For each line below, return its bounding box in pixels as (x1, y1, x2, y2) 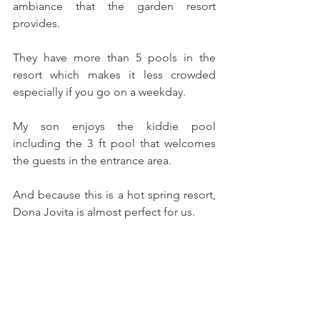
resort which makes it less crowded (13, 67, 216, 81)
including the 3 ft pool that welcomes (13, 136, 216, 150)
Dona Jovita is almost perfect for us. (13, 204, 198, 219)
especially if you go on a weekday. (13, 84, 186, 99)
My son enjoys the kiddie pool (13, 119, 216, 133)
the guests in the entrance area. (13, 153, 171, 167)
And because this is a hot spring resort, (13, 187, 216, 201)
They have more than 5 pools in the (13, 50, 216, 64)
